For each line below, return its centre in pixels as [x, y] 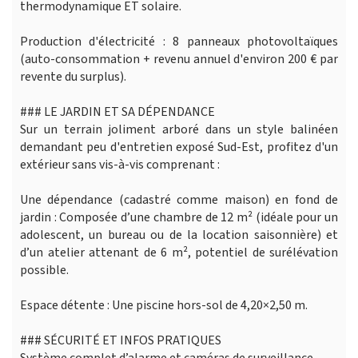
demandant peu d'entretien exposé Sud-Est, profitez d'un [179, 147]
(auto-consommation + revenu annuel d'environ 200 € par [179, 59]
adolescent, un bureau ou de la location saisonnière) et [179, 235]
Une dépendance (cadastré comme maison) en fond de [179, 199]
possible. [44, 270]
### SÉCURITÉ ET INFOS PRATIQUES [121, 340]
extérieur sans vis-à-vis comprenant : [120, 164]
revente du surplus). [73, 76]
